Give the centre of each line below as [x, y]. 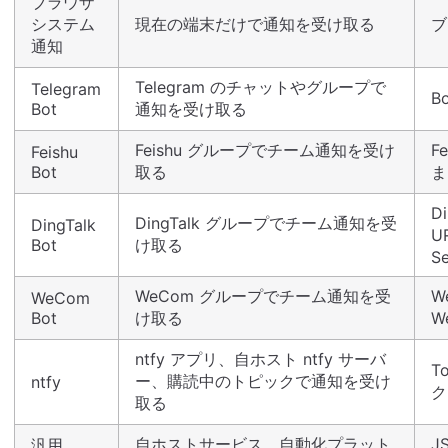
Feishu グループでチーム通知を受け [265, 150]
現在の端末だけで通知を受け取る [255, 24]
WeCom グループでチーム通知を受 [263, 296]
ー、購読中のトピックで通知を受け [263, 381]
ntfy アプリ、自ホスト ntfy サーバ [260, 359]
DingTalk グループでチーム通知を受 [266, 223]
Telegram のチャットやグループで [260, 87]
